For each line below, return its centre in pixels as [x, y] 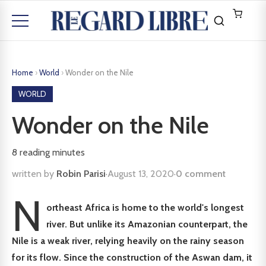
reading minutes [51, 152]
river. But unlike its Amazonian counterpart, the [147, 224]
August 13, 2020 [141, 174]
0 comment [201, 174]
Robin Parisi [81, 174]
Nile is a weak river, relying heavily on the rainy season [128, 241]
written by [34, 174]
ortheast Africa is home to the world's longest [145, 208]
